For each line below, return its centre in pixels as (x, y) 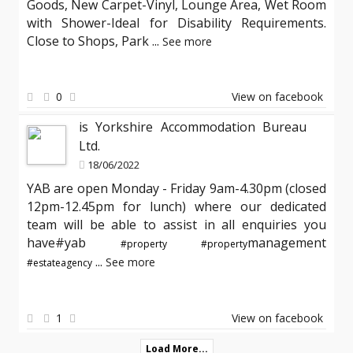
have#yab (74, 243)
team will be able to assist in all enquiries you (176, 225)
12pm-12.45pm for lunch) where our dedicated (176, 206)
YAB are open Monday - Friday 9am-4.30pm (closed (176, 188)
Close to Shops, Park (89, 41)
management (287, 243)
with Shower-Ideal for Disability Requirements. (176, 23)
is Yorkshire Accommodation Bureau (193, 127)
